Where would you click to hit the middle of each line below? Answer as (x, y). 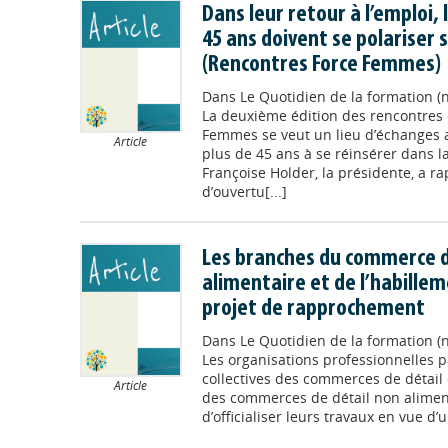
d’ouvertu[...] (244, 191)
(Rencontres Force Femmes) (321, 64)
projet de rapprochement (313, 308)
